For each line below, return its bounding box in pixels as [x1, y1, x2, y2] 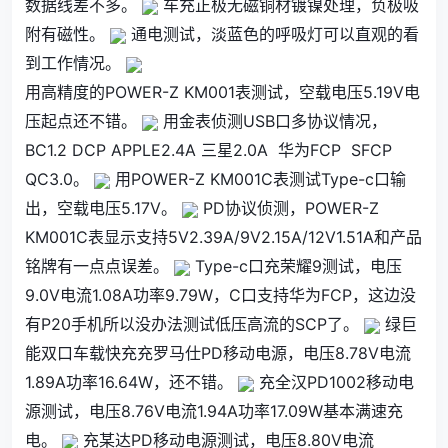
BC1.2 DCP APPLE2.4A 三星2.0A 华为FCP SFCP [25, 140, 392, 160]
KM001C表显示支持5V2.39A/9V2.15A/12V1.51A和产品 [25, 227, 422, 247]
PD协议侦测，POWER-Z [198, 198, 379, 218]
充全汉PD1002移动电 [254, 372, 414, 392]
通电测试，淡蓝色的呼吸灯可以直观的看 [126, 24, 419, 44]
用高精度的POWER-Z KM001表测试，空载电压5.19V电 [25, 82, 420, 102]
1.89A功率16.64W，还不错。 [25, 372, 238, 392]
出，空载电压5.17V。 [25, 198, 182, 218]
